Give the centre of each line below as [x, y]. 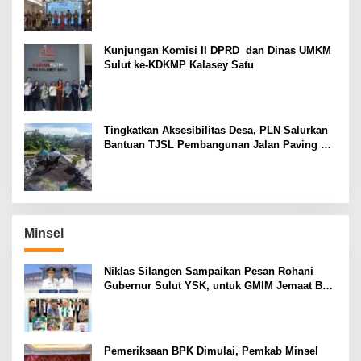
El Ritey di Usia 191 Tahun [169, 300]
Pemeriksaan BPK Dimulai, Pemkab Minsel [211, 351]
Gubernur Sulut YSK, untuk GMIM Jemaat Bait [219, 285]
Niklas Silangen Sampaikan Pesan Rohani [209, 271]
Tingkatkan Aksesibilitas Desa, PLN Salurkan [216, 130]
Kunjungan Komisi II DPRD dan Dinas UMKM [218, 50]
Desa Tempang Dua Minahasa [177, 159]
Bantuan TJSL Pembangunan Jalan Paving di [217, 144]
